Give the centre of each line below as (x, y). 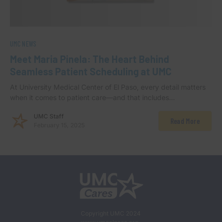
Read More (185, 121)
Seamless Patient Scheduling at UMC (91, 71)
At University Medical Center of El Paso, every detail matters (108, 87)
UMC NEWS (23, 44)
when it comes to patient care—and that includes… (92, 97)
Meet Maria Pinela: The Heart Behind (89, 59)
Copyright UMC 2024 (111, 213)
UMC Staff (49, 116)
